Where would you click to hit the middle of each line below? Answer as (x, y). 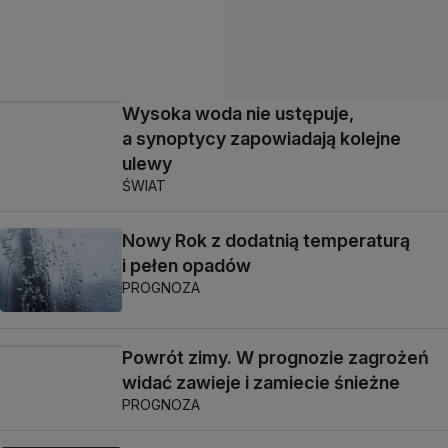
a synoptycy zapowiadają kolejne (261, 138)
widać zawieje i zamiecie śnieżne (261, 382)
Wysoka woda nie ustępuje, (238, 113)
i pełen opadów (186, 265)
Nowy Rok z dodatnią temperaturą (266, 240)
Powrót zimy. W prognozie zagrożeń (275, 357)
